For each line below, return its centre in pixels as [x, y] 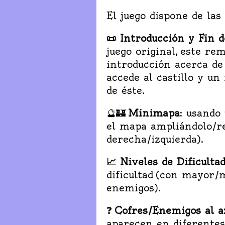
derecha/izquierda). [155, 139]
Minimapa [154, 113]
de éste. [126, 90]
